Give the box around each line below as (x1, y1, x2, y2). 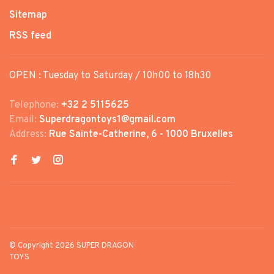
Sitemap (9, 9, 47, 21)
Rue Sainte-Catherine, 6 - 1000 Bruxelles (49, 128, 233, 141)
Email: (9, 113, 39, 126)
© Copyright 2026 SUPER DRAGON (9, 240, 134, 251)
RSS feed (9, 29, 51, 42)
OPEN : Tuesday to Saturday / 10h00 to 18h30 (9, 69, 211, 82)
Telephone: (9, 98, 61, 111)
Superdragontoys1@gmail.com (39, 113, 176, 126)
